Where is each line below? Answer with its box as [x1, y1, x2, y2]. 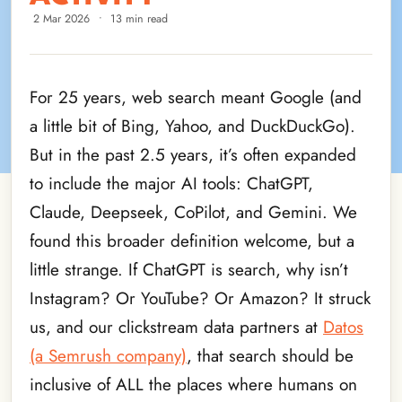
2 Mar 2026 [33, 10, 90, 27]
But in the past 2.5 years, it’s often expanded [30, 142, 356, 167]
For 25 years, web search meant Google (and [30, 84, 362, 109]
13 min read [110, 10, 169, 27]
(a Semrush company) [30, 343, 187, 368]
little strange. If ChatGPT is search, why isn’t [30, 257, 348, 282]
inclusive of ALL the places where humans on [30, 371, 357, 397]
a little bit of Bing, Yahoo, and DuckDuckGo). [30, 113, 355, 138]
